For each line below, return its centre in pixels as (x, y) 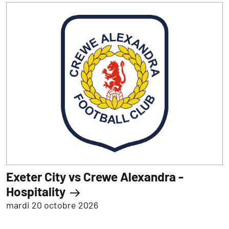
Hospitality (37, 191)
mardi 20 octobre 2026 (52, 205)
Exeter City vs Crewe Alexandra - (95, 176)
